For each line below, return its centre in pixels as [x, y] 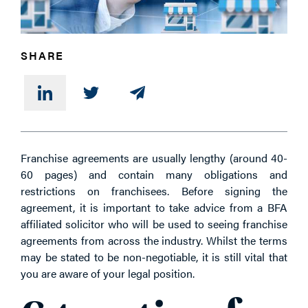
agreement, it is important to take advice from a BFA [154, 207]
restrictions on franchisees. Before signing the [154, 190]
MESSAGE [38, 120]
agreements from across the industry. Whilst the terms [154, 240]
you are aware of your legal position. [108, 273]
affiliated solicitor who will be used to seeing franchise [154, 223]
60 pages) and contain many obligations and [154, 174]
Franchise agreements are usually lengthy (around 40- [154, 157]
